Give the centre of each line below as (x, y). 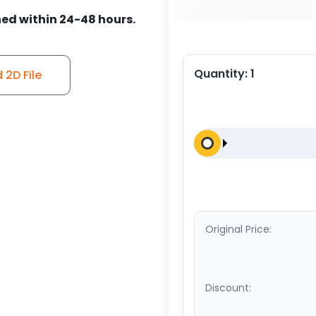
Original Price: (238, 229)
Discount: (228, 287)
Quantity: (222, 73)
